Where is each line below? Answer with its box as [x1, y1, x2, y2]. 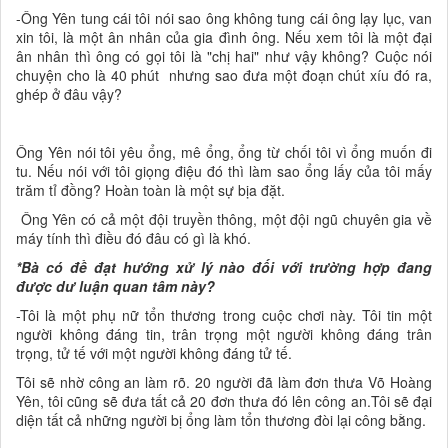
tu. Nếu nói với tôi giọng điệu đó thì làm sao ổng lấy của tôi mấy [16, 161, 432, 182]
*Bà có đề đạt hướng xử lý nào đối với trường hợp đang [16, 257, 432, 278]
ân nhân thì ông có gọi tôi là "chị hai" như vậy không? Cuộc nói [16, 46, 432, 67]
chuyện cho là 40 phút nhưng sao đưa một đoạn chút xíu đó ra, [16, 65, 432, 86]
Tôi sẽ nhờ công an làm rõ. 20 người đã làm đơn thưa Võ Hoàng [16, 372, 432, 393]
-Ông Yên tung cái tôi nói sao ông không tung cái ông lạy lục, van [16, 8, 432, 29]
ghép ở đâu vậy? [16, 84, 122, 105]
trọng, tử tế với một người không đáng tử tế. [16, 343, 292, 364]
